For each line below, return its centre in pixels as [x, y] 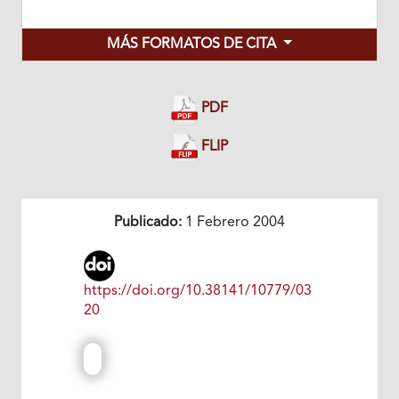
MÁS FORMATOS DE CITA [194, 44]
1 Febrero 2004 [233, 223]
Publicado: [148, 223]
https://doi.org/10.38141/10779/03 [197, 292]
